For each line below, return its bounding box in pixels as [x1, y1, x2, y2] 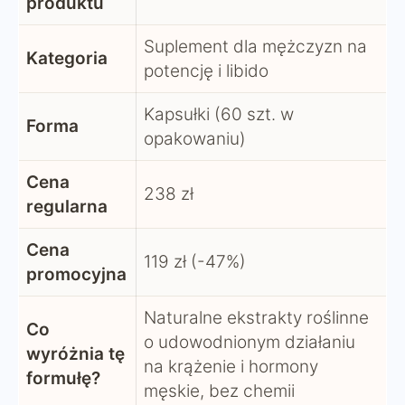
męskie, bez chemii [144, 381, 295, 402]
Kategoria [26, 48, 108, 70]
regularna [26, 196, 108, 218]
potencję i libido [144, 61, 268, 82]
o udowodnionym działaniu [144, 332, 355, 353]
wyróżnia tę [26, 344, 125, 365]
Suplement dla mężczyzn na [144, 36, 367, 58]
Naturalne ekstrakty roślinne [144, 307, 369, 329]
